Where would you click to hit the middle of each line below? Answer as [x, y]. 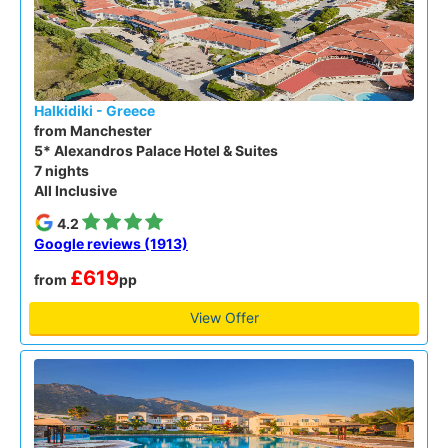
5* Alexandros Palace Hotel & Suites [156, 150]
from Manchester [93, 130]
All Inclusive [75, 190]
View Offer [224, 317]
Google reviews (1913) [111, 243]
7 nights [61, 170]
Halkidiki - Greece [94, 110]
